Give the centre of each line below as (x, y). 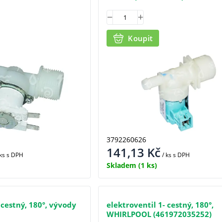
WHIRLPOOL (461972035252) (159, 214)
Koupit (140, 38)
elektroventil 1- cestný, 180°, (160, 204)
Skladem (122, 165)
